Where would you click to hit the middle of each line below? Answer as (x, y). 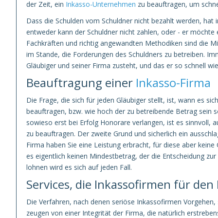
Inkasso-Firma (173, 82)
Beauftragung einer (81, 82)
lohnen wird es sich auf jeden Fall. (79, 167)
